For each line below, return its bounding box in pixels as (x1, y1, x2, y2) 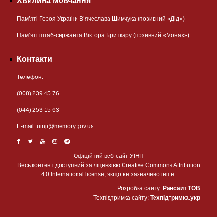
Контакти (17, 54, 52, 63)
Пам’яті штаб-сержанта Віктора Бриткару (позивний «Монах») (17, 31, 189, 39)
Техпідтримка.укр (150, 194, 200, 201)
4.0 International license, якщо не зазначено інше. (41, 170, 176, 178)
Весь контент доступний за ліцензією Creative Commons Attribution (17, 161, 200, 169)
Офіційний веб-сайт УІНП (73, 152, 144, 159)
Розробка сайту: (117, 185, 163, 192)
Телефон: (17, 73, 43, 80)
